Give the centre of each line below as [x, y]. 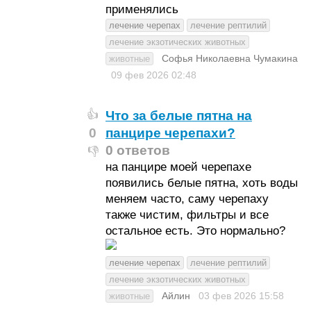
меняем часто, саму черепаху [187, 199]
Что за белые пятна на [178, 116]
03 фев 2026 [228, 296]
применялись [142, 9]
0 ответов [137, 150]
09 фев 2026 [141, 75]
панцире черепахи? [170, 133]
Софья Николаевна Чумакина [229, 58]
